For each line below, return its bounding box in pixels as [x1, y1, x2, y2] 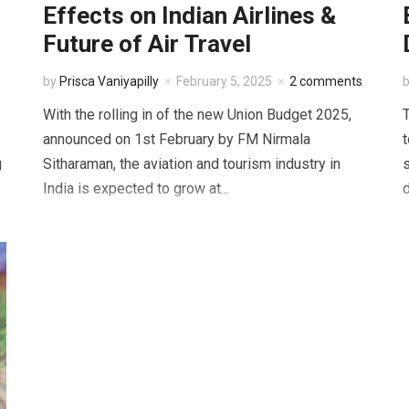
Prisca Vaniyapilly [59, 74, 160, 89]
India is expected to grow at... [43, 180, 230, 198]
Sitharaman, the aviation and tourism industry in [43, 155, 341, 173]
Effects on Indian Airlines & [43, 2, 337, 30]
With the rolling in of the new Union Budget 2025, [43, 106, 352, 124]
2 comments [289, 74, 363, 89]
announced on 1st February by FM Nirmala [43, 131, 311, 149]
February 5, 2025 [176, 74, 273, 89]
